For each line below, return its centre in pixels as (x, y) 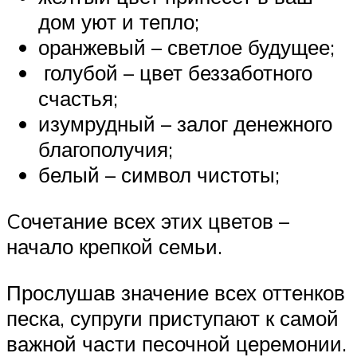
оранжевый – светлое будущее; (186, 47)
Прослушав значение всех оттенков (176, 292)
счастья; (78, 98)
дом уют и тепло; (119, 22)
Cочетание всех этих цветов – (148, 221)
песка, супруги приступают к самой (173, 318)
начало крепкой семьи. (114, 247)
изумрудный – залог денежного (185, 124)
